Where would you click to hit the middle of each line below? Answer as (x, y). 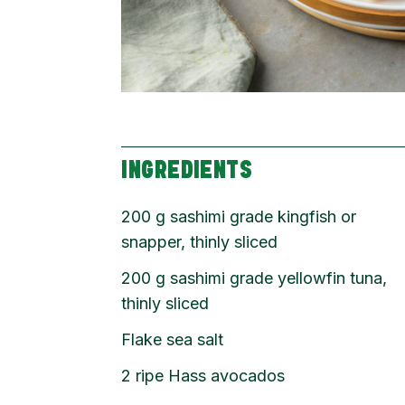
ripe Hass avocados (211, 375)
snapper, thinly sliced (200, 241)
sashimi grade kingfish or (264, 216)
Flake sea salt (173, 339)
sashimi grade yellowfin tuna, (279, 278)
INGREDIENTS (187, 171)
